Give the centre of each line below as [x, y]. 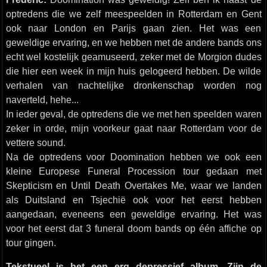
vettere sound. [35, 142]
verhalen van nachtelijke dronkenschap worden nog [133, 85]
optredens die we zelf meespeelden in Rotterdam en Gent [133, 14]
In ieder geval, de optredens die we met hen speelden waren [133, 114]
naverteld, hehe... [42, 100]
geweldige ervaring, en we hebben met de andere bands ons [133, 42]
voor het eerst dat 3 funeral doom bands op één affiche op [133, 228]
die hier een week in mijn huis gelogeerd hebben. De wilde [133, 71]
